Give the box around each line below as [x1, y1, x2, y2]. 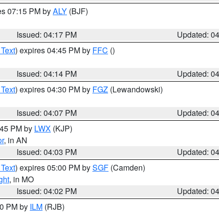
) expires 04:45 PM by [15, 44, 92, 56]
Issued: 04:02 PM [17, 185, 77, 197]
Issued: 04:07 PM [17, 107, 77, 118]
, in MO [9, 174, 34, 185]
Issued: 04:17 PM [17, 29, 77, 40]
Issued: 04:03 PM [17, 146, 77, 157]
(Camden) [109, 162, 145, 173]
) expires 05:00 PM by [15, 162, 92, 173]
